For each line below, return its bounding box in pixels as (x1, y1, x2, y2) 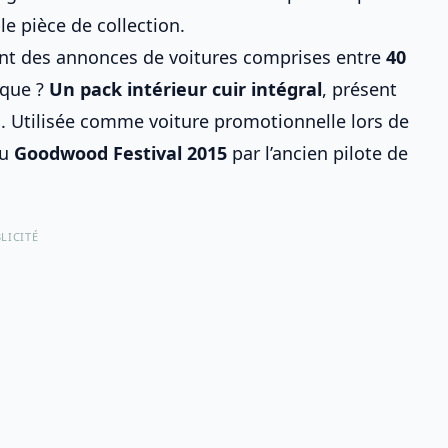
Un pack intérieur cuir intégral (49, 77, 322, 101)
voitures (169, 45, 238, 69)
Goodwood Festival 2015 (14, 141, 227, 165)
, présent (322, 77, 397, 101)
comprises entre (238, 45, 386, 69)
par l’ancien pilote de (227, 141, 408, 165)
